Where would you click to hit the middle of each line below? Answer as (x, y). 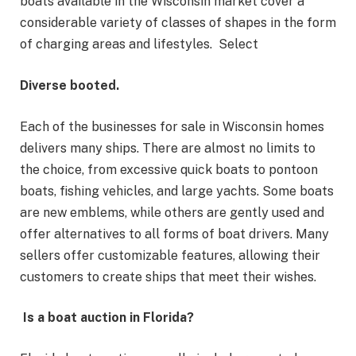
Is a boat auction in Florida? (107, 318)
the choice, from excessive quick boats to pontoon (169, 169)
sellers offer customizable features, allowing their (170, 255)
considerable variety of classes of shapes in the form (178, 23)
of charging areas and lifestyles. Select (139, 44)
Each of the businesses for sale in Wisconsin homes (172, 126)
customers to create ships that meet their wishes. (168, 277)
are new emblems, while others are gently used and (172, 212)
